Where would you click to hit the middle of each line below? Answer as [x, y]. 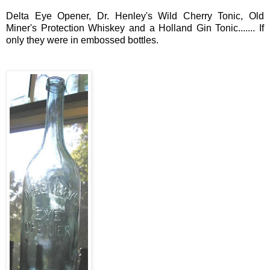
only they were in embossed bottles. [82, 40]
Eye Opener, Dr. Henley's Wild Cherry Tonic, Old [149, 16]
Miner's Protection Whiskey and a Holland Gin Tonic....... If [135, 28]
